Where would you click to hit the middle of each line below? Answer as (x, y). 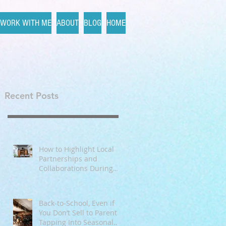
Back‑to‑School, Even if (77, 203)
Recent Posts (32, 96)
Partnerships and (68, 159)
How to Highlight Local (76, 149)
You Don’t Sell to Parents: (81, 213)
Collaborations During (76, 168)
